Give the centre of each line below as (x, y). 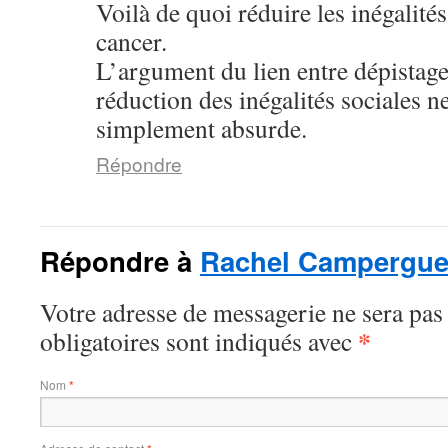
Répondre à (120, 261)
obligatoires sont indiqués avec (199, 341)
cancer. (131, 41)
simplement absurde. (201, 128)
